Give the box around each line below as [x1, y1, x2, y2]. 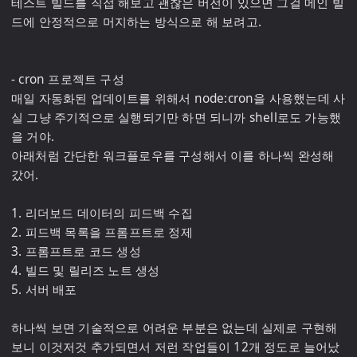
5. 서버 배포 [11, 281, 77, 298]
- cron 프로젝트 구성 [11, 71, 124, 88]
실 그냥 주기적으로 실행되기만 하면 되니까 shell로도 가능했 [11, 109, 341, 126]
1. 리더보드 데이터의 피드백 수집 [11, 205, 193, 222]
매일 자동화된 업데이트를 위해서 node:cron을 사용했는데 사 [11, 90, 346, 107]
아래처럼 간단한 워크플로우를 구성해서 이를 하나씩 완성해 [11, 147, 335, 164]
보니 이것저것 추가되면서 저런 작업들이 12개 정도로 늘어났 [11, 339, 340, 355]
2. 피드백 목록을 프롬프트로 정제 [11, 224, 193, 241]
